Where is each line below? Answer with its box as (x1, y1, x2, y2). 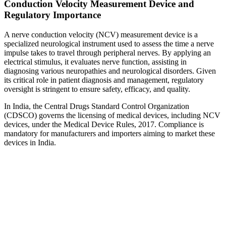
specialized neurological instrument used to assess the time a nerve (4, 39, 214, 48)
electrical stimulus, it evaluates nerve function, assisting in (4, 57, 187, 66)
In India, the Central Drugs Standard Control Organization (4, 101, 189, 110)
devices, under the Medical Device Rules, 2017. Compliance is (4, 120, 204, 129)
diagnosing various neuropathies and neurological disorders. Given (4, 66, 216, 75)
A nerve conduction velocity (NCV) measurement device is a (4, 30, 198, 39)
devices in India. (4, 138, 56, 147)
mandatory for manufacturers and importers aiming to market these (4, 129, 215, 138)
